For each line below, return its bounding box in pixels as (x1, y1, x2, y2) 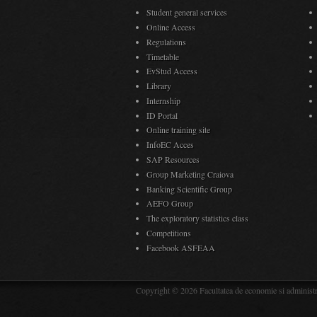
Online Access (146, 21, 195, 33)
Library (146, 80, 171, 92)
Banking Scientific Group (146, 183, 232, 195)
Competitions (146, 226, 191, 238)
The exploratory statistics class (146, 212, 248, 224)
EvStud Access (146, 65, 197, 77)
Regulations (146, 35, 186, 47)
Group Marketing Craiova (146, 168, 234, 180)
